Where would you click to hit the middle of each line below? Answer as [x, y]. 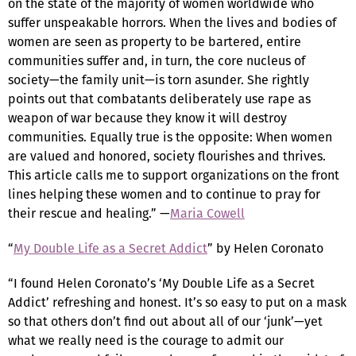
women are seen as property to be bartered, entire [155, 41]
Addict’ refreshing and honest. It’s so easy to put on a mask [177, 302]
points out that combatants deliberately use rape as [159, 99]
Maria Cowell [207, 213]
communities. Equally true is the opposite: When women [170, 137]
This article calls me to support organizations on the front [174, 175]
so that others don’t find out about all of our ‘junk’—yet [165, 321]
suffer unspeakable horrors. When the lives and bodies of [172, 22]
